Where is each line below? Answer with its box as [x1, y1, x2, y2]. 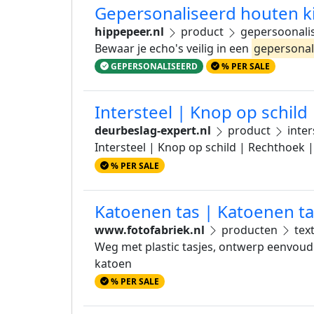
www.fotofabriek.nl [95, 221, 205, 238]
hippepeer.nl [95, 24, 164, 40]
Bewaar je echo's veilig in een [95, 41, 252, 57]
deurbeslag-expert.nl [95, 123, 211, 139]
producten [219, 221, 280, 238]
